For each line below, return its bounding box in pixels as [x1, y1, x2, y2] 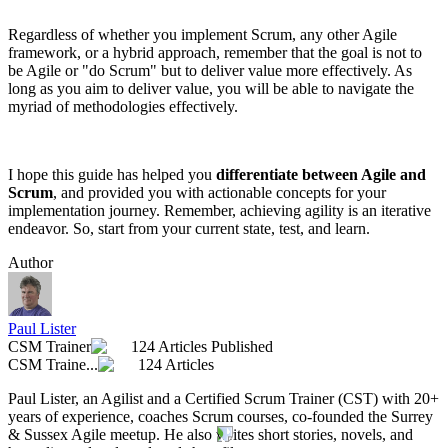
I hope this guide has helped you [8, 166, 216, 184]
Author [8, 254, 53, 272]
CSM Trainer [8, 338, 91, 356]
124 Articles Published [131, 338, 273, 356]
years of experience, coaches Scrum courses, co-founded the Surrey [8, 408, 433, 426]
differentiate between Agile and [216, 166, 426, 184]
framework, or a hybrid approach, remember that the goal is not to [8, 44, 422, 62]
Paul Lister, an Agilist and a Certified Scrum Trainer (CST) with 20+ [8, 390, 439, 408]
